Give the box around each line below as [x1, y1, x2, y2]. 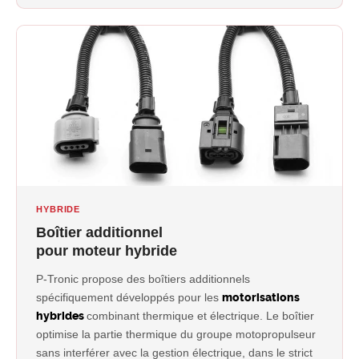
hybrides [36, 309, 87, 323]
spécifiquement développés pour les [36, 291, 222, 304]
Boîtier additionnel [36, 224, 163, 240]
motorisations [222, 291, 300, 305]
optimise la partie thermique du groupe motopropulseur [36, 328, 316, 341]
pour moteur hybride [36, 243, 177, 259]
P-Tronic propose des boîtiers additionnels [36, 272, 250, 285]
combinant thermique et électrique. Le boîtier [87, 309, 314, 322]
